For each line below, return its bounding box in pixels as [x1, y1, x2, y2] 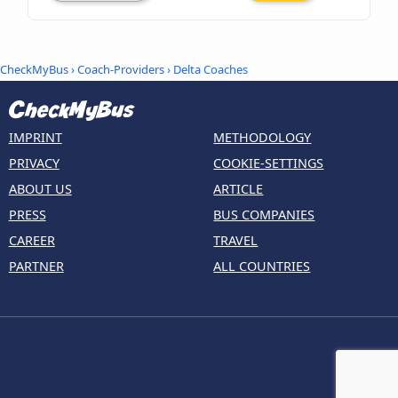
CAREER [8, 232, 55, 250]
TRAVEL [213, 232, 259, 250]
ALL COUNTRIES [213, 258, 311, 275]
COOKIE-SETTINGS [213, 155, 324, 172]
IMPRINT [8, 129, 62, 147]
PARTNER [8, 258, 64, 275]
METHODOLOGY [213, 129, 312, 147]
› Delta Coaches [164, 61, 248, 78]
